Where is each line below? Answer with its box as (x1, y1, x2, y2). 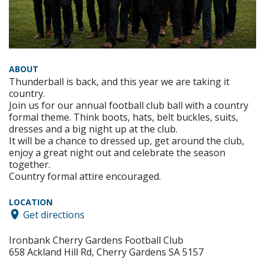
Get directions (23, 208, 85, 221)
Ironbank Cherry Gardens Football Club (9, 234, 183, 247)
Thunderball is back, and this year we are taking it (9, 75, 230, 88)
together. (9, 157, 50, 171)
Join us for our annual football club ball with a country (9, 98, 248, 112)
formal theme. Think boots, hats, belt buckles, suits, (9, 110, 238, 124)
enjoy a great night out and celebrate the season (9, 146, 225, 159)
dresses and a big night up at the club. (9, 122, 177, 135)
